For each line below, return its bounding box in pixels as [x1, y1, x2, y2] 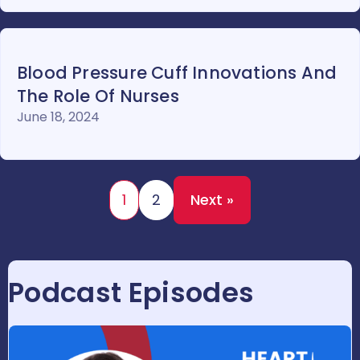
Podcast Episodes [8, 273, 255, 313]
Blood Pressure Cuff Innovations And [17, 61, 337, 85]
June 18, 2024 [17, 108, 100, 127]
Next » [190, 190, 234, 211]
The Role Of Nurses [17, 84, 179, 108]
